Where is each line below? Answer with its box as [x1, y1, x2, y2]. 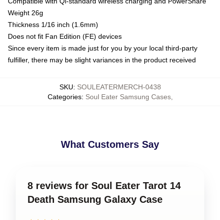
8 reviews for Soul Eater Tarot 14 [27, 180, 181, 191]
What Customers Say [61, 138, 159, 150]
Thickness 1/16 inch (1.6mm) [8, 20, 98, 28]
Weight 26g [8, 8, 43, 17]
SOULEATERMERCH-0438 [77, 82, 161, 91]
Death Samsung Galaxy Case [27, 193, 163, 205]
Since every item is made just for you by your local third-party [8, 44, 197, 52]
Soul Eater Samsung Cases [85, 92, 171, 101]
